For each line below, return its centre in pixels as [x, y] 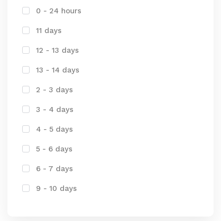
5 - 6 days [54, 149]
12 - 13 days [57, 50]
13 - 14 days [58, 70]
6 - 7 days [55, 169]
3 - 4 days [55, 110]
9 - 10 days [56, 188]
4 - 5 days [55, 129]
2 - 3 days [55, 90]
